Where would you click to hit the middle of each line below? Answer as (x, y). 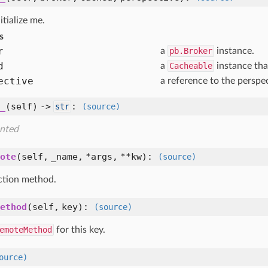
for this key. (80, 230)
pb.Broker (191, 51)
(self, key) (55, 207)
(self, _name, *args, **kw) (82, 157)
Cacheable (191, 66)
